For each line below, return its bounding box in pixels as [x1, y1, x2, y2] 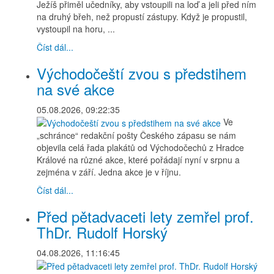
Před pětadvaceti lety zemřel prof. [37, 205, 254, 227]
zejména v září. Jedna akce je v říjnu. [37, 165, 181, 178]
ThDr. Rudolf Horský [37, 221, 168, 243]
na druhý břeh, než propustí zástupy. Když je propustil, [37, 10, 247, 23]
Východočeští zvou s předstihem [37, 62, 246, 84]
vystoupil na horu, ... [37, 22, 115, 35]
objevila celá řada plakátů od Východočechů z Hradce [37, 141, 244, 154]
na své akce [37, 78, 114, 100]
